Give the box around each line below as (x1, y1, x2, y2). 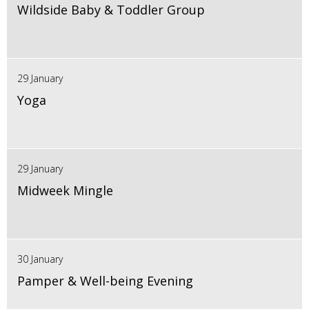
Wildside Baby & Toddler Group (17, 1, 205, 19)
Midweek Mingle (17, 182, 113, 199)
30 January (17, 252, 63, 266)
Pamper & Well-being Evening (17, 272, 193, 290)
